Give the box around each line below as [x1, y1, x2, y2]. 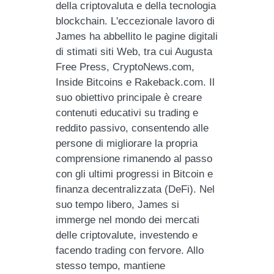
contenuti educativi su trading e [56, 106, 199, 119]
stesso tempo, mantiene [56, 259, 166, 272]
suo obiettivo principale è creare [56, 91, 202, 103]
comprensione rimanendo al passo [56, 152, 213, 165]
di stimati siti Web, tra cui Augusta [56, 45, 213, 57]
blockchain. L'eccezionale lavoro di [56, 15, 215, 27]
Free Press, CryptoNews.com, [56, 61, 195, 73]
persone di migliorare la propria [56, 137, 198, 149]
